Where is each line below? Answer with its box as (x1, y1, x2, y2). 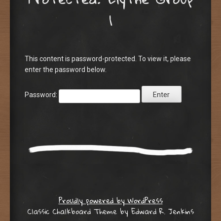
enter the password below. (25, 65, 107, 74)
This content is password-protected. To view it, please (25, 54, 191, 63)
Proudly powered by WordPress (58, 193, 163, 207)
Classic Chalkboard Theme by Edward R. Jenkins (27, 204, 194, 218)
